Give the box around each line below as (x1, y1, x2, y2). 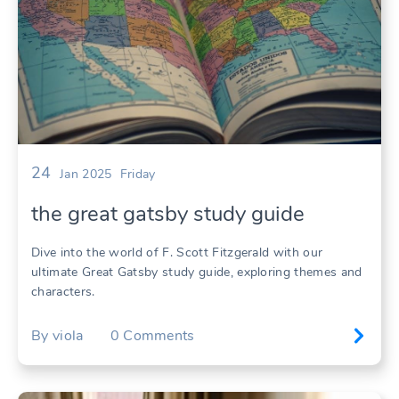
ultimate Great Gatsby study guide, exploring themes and (31, 264, 362, 281)
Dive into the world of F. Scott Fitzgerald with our (31, 244, 323, 262)
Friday (119, 166, 156, 183)
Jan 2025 (59, 166, 112, 183)
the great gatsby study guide (31, 199, 305, 229)
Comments (123, 325, 195, 346)
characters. (31, 283, 95, 301)
